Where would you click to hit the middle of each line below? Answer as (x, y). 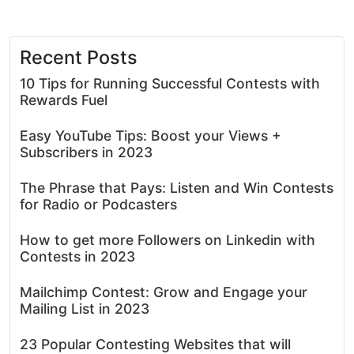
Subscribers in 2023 (86, 152)
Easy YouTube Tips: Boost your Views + (151, 135)
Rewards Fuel (64, 100)
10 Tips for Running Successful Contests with (170, 83)
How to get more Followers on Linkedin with (168, 239)
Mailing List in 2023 (85, 308)
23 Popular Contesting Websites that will (155, 344)
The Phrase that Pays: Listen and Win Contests (177, 187)
